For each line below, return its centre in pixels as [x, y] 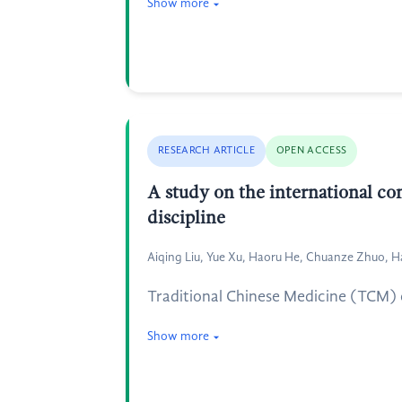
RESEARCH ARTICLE [206, 151]
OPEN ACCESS [311, 151]
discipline [186, 219]
